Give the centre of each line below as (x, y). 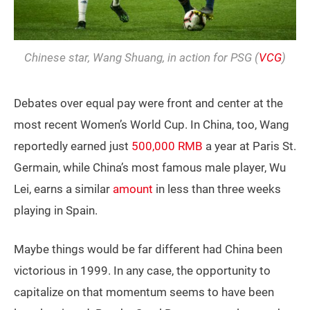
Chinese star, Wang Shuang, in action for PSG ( (142, 58)
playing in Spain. (56, 211)
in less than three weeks (217, 189)
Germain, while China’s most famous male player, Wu (150, 168)
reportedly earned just (73, 146)
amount (133, 189)
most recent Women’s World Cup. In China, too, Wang (152, 125)
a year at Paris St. (249, 146)
